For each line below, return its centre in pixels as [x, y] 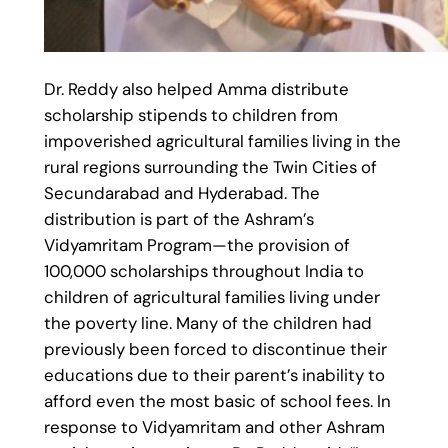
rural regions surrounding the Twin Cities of [210, 167]
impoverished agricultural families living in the [222, 141]
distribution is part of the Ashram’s [178, 219]
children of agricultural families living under [211, 297]
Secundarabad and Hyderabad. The [181, 193]
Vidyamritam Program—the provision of [196, 245]
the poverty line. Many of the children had [207, 323]
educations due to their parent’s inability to [214, 375]
